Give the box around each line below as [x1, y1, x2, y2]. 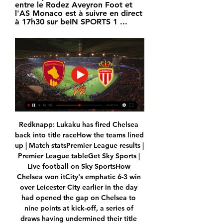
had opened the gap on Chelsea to [21, 193, 136, 203]
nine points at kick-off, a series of [24, 204, 133, 213]
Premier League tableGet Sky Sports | [17, 151, 140, 161]
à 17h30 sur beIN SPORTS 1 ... [15, 16, 127, 26]
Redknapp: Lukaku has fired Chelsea [19, 120, 138, 129]
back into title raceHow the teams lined [15, 130, 144, 140]
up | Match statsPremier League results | [15, 141, 144, 150]
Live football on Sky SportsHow [27, 162, 130, 171]
